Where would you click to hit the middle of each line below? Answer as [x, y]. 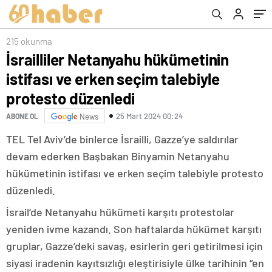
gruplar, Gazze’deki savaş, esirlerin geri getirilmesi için [134, 246]
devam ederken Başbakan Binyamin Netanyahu [118, 156]
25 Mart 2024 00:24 [149, 116]
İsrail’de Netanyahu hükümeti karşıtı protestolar [120, 212]
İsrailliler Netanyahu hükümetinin [118, 59]
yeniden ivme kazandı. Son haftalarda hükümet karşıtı [134, 229]
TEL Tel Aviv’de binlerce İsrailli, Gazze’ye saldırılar [122, 139]
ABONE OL [22, 116]
